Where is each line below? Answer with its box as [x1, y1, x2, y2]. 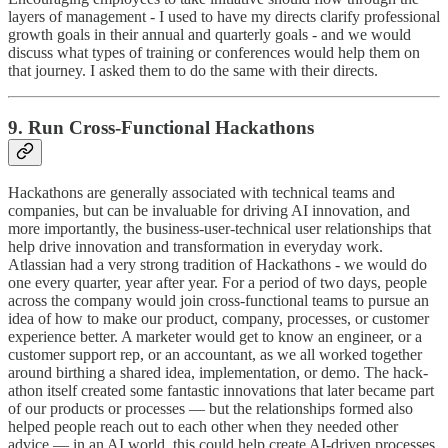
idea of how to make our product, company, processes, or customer [8, 310, 429, 328]
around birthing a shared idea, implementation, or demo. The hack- [8, 364, 428, 382]
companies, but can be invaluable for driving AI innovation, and [8, 202, 410, 220]
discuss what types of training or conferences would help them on [8, 44, 420, 62]
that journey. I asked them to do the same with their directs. [8, 62, 378, 80]
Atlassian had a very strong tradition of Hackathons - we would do [8, 256, 427, 274]
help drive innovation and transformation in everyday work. [8, 238, 383, 256]
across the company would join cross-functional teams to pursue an [8, 292, 429, 310]
